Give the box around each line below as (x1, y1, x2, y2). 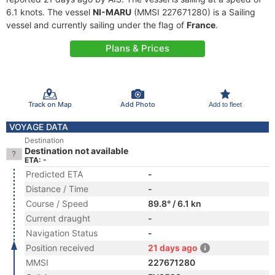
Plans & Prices (106, 42, 169, 54)
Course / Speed (26, 198, 88, 209)
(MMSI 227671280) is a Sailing (131, 7, 255, 17)
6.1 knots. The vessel (6, 7, 93, 17)
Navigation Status (26, 228, 98, 238)
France (187, 20, 215, 30)
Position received (26, 242, 95, 253)
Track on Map (28, 99, 72, 109)
